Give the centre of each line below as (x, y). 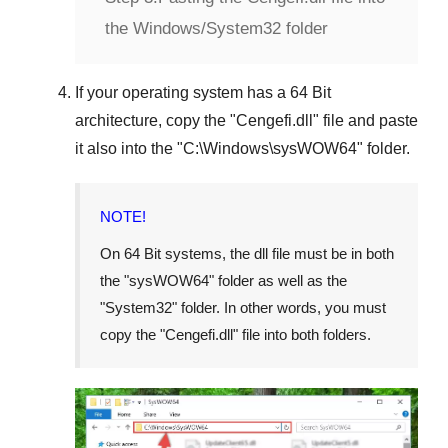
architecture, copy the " (155, 120)
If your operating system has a (182, 92)
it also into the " (129, 148)
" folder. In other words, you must (279, 307)
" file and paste (365, 120)
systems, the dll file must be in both (277, 253)
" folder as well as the (278, 280)
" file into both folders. (302, 334)
